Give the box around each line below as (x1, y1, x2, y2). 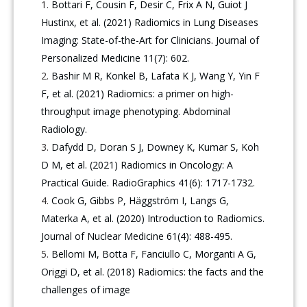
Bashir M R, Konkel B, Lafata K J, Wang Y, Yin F (51, 69, 260, 82)
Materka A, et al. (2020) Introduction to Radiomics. (41, 211, 265, 225)
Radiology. (41, 122, 88, 136)
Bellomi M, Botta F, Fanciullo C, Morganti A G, (51, 247, 257, 260)
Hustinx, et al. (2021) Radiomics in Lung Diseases (41, 15, 259, 29)
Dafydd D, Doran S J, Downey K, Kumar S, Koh (51, 140, 260, 153)
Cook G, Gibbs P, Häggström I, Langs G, (51, 193, 230, 207)
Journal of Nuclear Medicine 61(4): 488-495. (41, 229, 233, 243)
